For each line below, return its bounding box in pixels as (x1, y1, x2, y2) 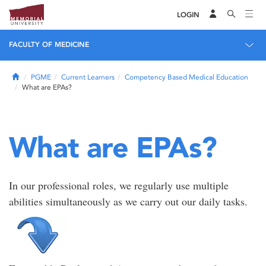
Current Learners (61, 73, 115, 81)
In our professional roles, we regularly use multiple (9, 178, 229, 192)
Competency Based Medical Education (125, 73, 248, 81)
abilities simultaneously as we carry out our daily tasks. (9, 194, 248, 208)
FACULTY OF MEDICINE (9, 40, 89, 49)
